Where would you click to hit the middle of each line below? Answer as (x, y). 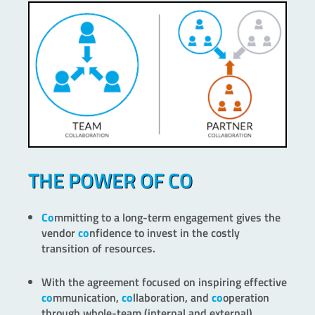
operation (246, 298)
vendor (60, 233)
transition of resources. (98, 249)
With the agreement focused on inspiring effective (164, 282)
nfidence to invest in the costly (165, 233)
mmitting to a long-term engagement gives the (167, 218)
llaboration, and (172, 298)
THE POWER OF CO (110, 180)
